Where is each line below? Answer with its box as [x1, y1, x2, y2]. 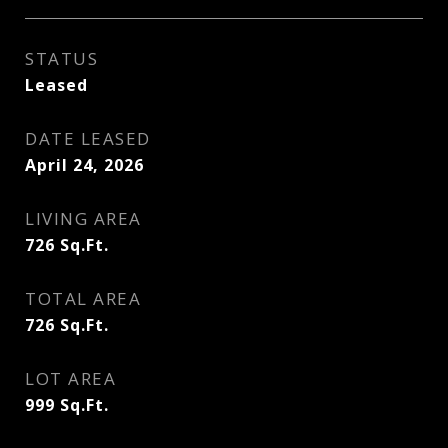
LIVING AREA [25, 207, 142, 230]
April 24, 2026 [25, 154, 144, 176]
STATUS [25, 47, 98, 70]
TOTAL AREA [25, 287, 141, 310]
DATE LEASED [25, 127, 151, 150]
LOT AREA [25, 367, 116, 390]
